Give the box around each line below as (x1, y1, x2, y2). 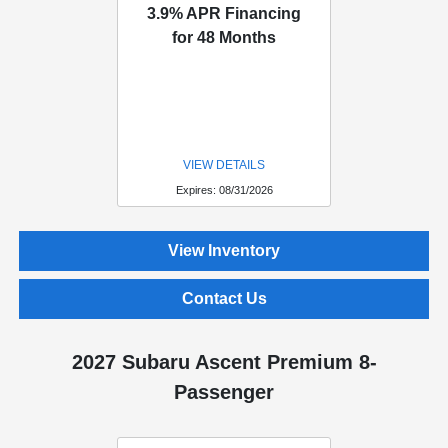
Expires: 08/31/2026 (175, 184, 273, 197)
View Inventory (168, 242, 280, 260)
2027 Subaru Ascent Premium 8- (71, 351, 377, 374)
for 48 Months (172, 29, 276, 47)
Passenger (174, 381, 274, 404)
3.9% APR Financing (147, 5, 301, 23)
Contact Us (181, 290, 267, 308)
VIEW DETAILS (183, 158, 265, 173)
